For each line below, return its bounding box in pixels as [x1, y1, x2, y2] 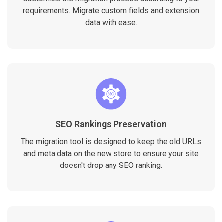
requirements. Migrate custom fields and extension [23, 5, 199, 15]
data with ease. [85, 17, 137, 27]
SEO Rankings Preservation [55, 118, 166, 129]
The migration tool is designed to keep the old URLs [21, 136, 201, 146]
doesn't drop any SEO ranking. [60, 160, 162, 170]
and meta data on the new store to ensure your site [23, 148, 199, 158]
